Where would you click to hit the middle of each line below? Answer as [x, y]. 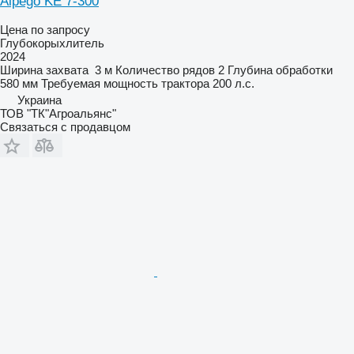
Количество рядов [165, 70]
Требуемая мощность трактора [125, 83]
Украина [40, 100]
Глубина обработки [280, 70]
